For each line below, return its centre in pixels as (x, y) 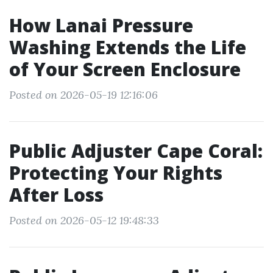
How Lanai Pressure (101, 25)
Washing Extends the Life (128, 47)
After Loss (56, 195)
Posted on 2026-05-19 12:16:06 (83, 95)
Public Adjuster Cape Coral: (136, 151)
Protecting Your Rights (116, 173)
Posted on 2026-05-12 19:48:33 (84, 220)
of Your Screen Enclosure (125, 69)
